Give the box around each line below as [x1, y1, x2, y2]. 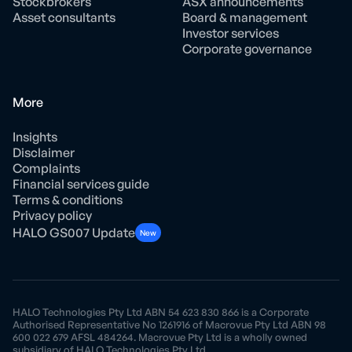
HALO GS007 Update [13, 225, 135, 241]
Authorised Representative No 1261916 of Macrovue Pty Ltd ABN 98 [13, 318, 326, 332]
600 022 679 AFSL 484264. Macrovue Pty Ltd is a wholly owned [13, 331, 307, 344]
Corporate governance [182, 41, 312, 57]
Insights [13, 129, 57, 145]
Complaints [13, 160, 80, 177]
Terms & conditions [13, 192, 123, 208]
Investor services [182, 25, 279, 42]
